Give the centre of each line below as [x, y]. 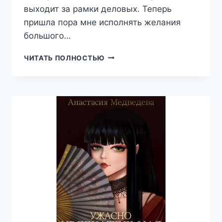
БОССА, [119, 77]
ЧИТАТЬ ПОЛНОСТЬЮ [64, 58]
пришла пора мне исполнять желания [102, 22]
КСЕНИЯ [119, 87]
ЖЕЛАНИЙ [124, 66]
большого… [47, 35]
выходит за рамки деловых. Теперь [98, 9]
